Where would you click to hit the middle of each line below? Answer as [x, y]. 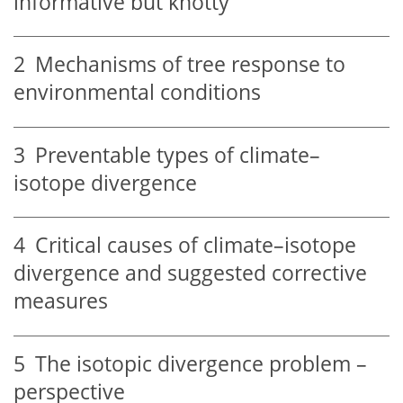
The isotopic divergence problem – [196, 363]
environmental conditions [137, 93]
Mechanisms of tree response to [185, 65]
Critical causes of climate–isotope [191, 246]
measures [61, 301]
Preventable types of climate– [173, 155]
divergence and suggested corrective [190, 273]
